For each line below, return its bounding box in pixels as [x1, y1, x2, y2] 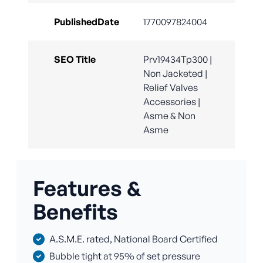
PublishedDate [54, 16, 119, 28]
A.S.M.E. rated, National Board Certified [49, 233, 218, 245]
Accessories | [143, 96, 200, 108]
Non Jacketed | [143, 68, 207, 80]
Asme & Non [143, 110, 195, 122]
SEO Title [54, 53, 96, 66]
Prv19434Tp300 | [143, 53, 212, 66]
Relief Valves [143, 82, 198, 94]
